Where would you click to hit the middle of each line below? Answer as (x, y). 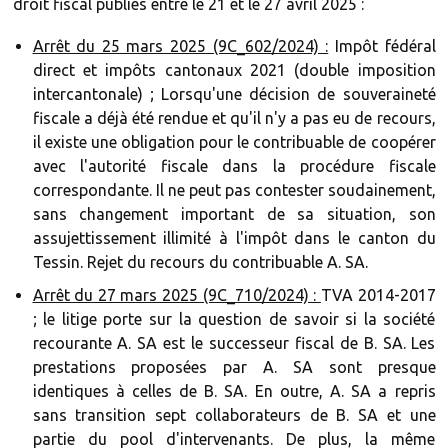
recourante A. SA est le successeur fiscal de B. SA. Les (234, 343)
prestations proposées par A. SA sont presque (234, 367)
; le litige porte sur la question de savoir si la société (234, 319)
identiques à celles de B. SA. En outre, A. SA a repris (234, 391)
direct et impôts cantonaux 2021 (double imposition (234, 70)
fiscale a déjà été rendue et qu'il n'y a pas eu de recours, (234, 118)
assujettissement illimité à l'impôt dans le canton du (234, 238)
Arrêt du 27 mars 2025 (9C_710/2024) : (176, 295)
